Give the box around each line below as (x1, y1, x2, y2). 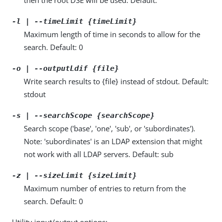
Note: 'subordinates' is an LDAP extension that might (24, 136, 202, 146)
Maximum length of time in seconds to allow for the (24, 29, 200, 39)
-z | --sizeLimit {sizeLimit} (12, 170, 137, 180)
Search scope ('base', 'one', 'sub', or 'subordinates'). (24, 123, 195, 133)
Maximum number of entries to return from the (24, 183, 186, 193)
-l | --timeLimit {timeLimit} (12, 16, 137, 26)
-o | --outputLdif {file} (12, 63, 119, 73)
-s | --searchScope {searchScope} (12, 111, 155, 120)
